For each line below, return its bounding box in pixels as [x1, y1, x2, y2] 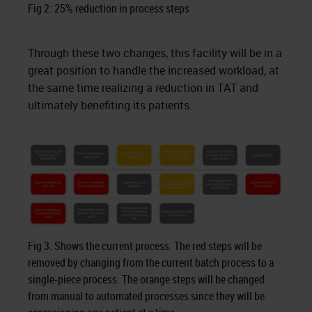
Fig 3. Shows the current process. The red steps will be [28, 238, 262, 253]
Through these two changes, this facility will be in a [28, 45, 282, 61]
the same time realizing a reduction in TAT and [28, 80, 258, 95]
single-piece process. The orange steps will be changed [28, 272, 265, 287]
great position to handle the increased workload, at [28, 63, 279, 78]
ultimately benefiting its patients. [28, 97, 192, 113]
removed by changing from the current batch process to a [28, 255, 274, 270]
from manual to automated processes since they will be [28, 288, 265, 304]
